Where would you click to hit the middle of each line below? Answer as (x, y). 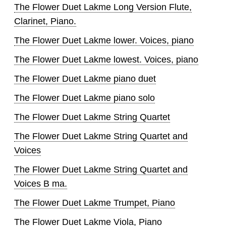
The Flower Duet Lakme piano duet (85, 79)
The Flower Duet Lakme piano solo (84, 98)
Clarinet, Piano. (45, 21)
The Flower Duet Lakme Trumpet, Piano (95, 203)
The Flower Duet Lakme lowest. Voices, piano (106, 60)
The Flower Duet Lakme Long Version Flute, (103, 7)
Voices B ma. (41, 184)
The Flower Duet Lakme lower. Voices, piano (104, 41)
